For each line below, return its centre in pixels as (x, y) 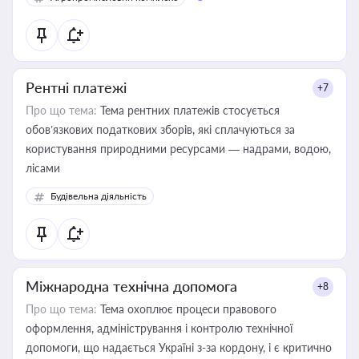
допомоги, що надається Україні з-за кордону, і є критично (179, 347)
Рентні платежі (76, 87)
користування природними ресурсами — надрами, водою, (178, 149)
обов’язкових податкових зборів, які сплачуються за (160, 129)
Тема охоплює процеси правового (187, 309)
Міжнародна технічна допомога (131, 286)
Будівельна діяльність (99, 196)
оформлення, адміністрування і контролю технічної (159, 328)
